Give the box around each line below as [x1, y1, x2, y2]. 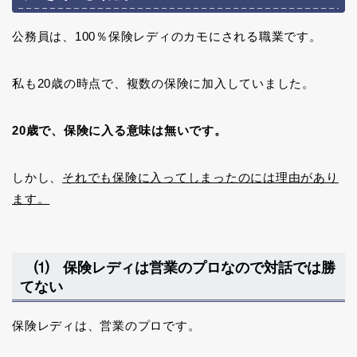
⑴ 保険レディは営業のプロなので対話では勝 [20, 259, 335, 277]
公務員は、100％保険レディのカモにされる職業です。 [12, 29, 322, 43]
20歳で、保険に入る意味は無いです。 [12, 123, 227, 137]
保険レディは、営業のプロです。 [12, 319, 201, 333]
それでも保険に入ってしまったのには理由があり [62, 170, 339, 184]
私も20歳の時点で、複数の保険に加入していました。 [12, 76, 315, 90]
